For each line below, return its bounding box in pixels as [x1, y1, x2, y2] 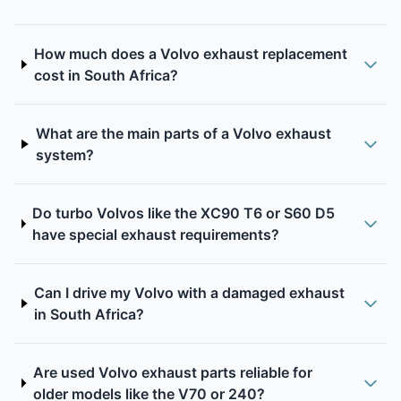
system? [35, 146, 94, 164]
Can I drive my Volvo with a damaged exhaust [34, 284, 346, 302]
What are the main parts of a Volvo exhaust [35, 124, 331, 142]
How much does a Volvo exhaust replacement [33, 45, 347, 63]
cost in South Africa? [33, 66, 178, 84]
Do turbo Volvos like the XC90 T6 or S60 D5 [32, 204, 336, 222]
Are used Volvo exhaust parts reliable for [32, 363, 312, 381]
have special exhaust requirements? [32, 226, 280, 243]
